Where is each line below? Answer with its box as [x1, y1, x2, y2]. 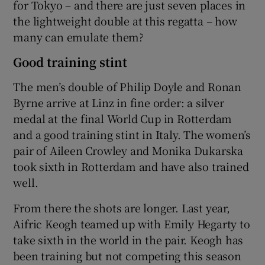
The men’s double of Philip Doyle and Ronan [13, 78, 242, 94]
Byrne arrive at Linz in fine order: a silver [13, 94, 224, 110]
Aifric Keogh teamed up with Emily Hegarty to [13, 215, 250, 231]
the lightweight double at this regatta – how [13, 12, 237, 28]
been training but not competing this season [13, 247, 241, 263]
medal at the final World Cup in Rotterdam [13, 110, 232, 126]
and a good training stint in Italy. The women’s [13, 126, 251, 142]
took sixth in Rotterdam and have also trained [13, 158, 249, 174]
